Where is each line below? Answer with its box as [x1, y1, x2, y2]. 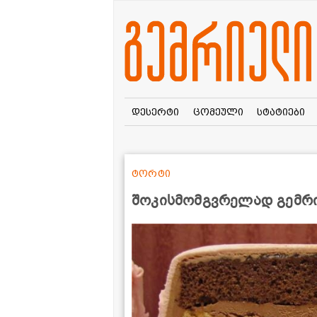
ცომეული [192, 105, 243, 117]
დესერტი [131, 105, 179, 117]
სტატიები [257, 105, 306, 117]
